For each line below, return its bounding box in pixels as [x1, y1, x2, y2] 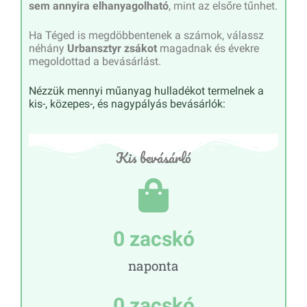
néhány [29, 42, 67, 56]
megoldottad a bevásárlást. [29, 55, 161, 69]
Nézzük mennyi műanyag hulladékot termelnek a [29, 84, 264, 98]
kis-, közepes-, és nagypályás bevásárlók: [29, 97, 225, 111]
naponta [128, 256, 179, 274]
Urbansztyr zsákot [67, 42, 157, 56]
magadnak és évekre [157, 42, 259, 56]
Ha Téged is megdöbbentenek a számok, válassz [29, 29, 264, 42]
